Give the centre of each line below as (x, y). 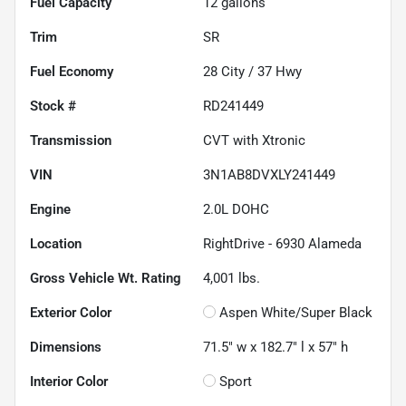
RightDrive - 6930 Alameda (282, 243)
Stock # (53, 106)
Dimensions (66, 347)
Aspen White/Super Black (296, 312)
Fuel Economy (72, 71)
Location (56, 243)
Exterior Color (71, 312)
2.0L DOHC (236, 209)
